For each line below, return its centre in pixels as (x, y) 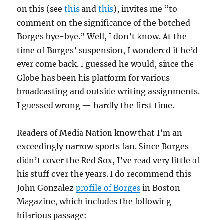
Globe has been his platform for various (94, 78)
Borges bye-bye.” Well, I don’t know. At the (102, 37)
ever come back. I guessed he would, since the (106, 64)
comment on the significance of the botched (104, 23)
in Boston (161, 188)
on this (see (41, 9)
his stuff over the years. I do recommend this (104, 174)
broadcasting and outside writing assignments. (109, 92)
